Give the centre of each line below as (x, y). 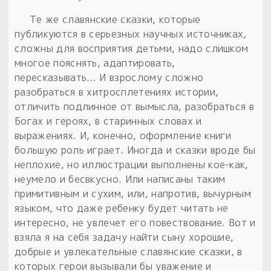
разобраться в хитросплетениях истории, (117, 92)
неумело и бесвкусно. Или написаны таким (120, 179)
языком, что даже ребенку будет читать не (122, 208)
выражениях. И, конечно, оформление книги (123, 135)
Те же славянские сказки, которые (115, 19)
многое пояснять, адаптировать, (95, 63)
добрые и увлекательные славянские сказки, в (129, 251)
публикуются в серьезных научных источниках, (131, 34)
